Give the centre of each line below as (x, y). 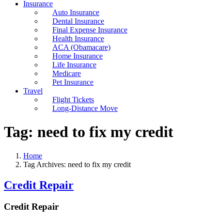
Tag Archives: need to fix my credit (77, 164)
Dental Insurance (78, 21)
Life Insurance (74, 65)
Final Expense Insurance (90, 30)
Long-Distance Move (85, 108)
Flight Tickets (73, 100)
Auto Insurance (76, 12)
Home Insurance (77, 56)
